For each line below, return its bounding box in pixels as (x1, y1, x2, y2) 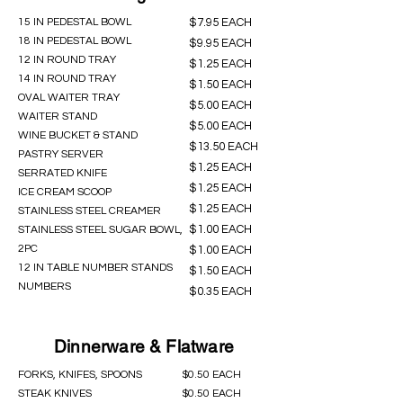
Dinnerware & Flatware (54, 336, 234, 356)
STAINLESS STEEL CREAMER (18, 205, 161, 217)
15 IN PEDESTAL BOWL (18, 16, 131, 28)
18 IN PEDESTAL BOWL (18, 35, 131, 47)
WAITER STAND (18, 111, 100, 122)
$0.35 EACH (189, 285, 252, 298)
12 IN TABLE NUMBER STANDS (18, 262, 173, 273)
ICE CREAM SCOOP (18, 186, 112, 198)
